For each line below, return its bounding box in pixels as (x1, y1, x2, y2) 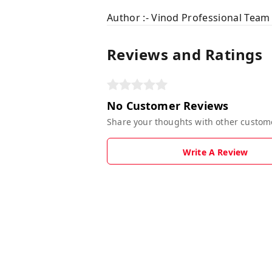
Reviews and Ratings (107, 44, 263, 64)
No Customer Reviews (107, 98, 229, 113)
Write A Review (182, 146, 248, 158)
